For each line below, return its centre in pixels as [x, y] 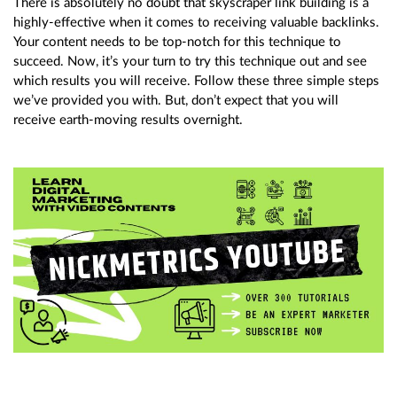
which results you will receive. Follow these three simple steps [196, 81]
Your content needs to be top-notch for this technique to [177, 42]
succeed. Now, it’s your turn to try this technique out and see [190, 61]
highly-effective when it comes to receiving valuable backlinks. [196, 22]
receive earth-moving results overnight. [128, 120]
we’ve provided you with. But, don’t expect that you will [176, 100]
